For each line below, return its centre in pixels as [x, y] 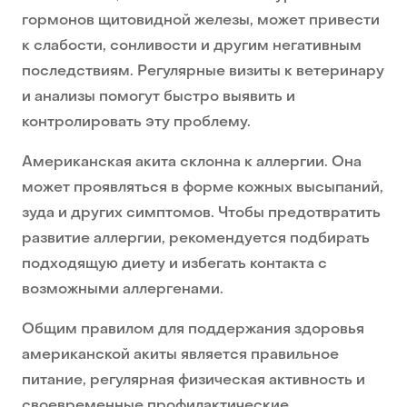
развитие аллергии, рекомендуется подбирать [196, 239]
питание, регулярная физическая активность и [194, 381]
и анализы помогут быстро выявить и [159, 98]
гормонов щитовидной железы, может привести [201, 21]
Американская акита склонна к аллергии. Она [192, 163]
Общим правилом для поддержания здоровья [193, 330]
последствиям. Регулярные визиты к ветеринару [203, 72]
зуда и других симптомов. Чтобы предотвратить [201, 214]
